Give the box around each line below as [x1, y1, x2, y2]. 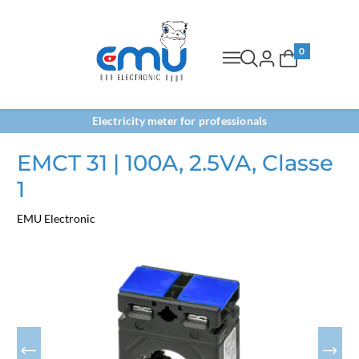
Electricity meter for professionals [91, 114, 268, 127]
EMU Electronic [17, 212, 95, 225]
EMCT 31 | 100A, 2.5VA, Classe [17, 149, 333, 176]
